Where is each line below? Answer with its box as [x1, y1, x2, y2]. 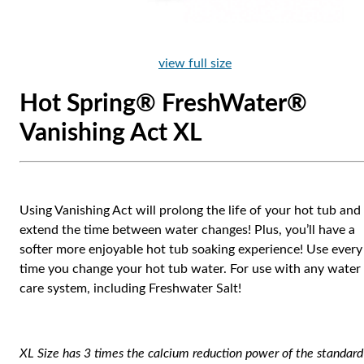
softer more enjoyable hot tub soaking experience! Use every [19, 243, 362, 257]
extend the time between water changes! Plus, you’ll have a [19, 223, 355, 237]
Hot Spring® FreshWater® [19, 92, 307, 117]
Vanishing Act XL [19, 121, 202, 146]
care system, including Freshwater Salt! [19, 282, 241, 296]
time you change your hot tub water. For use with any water [19, 262, 361, 276]
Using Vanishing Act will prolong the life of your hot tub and [19, 204, 361, 218]
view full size [158, 57, 232, 71]
